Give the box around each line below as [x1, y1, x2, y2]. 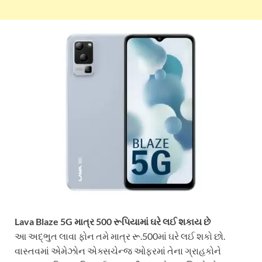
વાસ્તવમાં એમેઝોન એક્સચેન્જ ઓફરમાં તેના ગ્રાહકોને [15, 245, 221, 257]
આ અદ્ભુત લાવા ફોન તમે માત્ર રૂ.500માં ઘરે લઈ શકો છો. [15, 230, 225, 242]
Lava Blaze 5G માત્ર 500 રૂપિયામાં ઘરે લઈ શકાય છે [15, 216, 211, 227]
